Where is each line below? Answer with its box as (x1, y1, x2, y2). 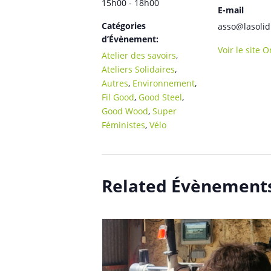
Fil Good (102, 91, 134, 103)
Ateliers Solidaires (102, 63, 175, 75)
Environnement (132, 77, 195, 89)
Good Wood (102, 105, 148, 117)
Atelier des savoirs (102, 49, 176, 61)
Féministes (102, 119, 145, 131)
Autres (102, 77, 128, 89)
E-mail (218, 4, 244, 16)
